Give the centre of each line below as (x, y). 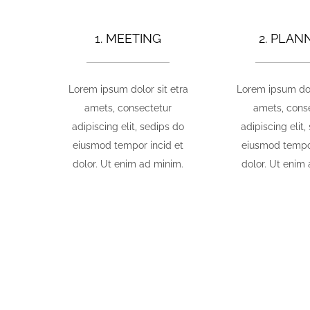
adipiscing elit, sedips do (128, 126)
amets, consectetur (128, 108)
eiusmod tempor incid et (128, 145)
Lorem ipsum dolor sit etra (128, 89)
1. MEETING (128, 38)
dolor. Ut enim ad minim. (128, 164)
